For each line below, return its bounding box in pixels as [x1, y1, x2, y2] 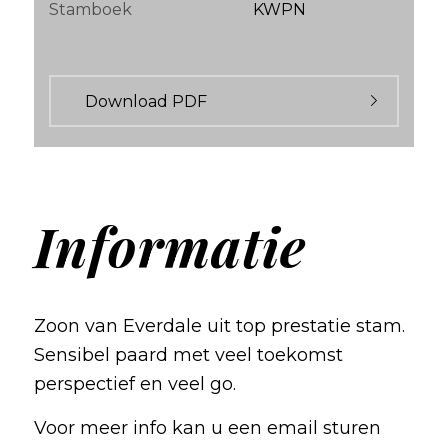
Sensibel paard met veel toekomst [33, 343, 343, 366]
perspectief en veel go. [33, 372, 236, 395]
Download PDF [85, 91, 208, 111]
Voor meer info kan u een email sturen [33, 416, 381, 439]
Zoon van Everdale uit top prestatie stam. [33, 314, 405, 337]
